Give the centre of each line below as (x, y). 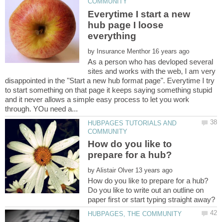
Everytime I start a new (139, 14)
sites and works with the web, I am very (152, 71)
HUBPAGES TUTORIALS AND (132, 123)
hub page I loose (126, 25)
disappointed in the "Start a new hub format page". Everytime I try (110, 80)
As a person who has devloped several (151, 61)
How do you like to (130, 144)
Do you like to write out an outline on (146, 190)
